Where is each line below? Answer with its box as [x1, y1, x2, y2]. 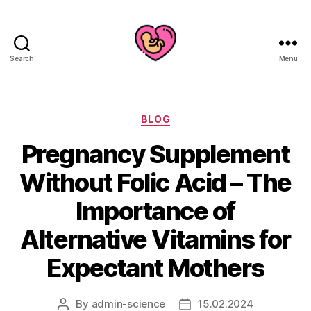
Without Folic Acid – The [19, 167, 292, 198]
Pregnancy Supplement [21, 138, 290, 169]
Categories [155, 109, 217, 124]
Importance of [76, 195, 235, 226]
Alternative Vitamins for [20, 224, 291, 255]
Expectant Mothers [47, 252, 264, 283]
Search [10, 54, 34, 62]
